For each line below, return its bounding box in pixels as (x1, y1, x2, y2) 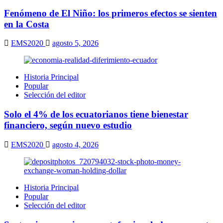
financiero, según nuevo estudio (4, 120, 132, 131)
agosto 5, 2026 (52, 39, 99, 48)
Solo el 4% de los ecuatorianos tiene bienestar (4, 109, 188, 120)
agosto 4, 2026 (52, 140, 99, 149)
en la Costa (4, 18, 49, 29)
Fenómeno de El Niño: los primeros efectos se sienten (4, 7, 217, 18)
